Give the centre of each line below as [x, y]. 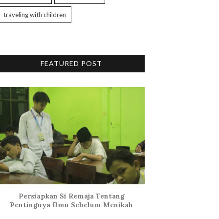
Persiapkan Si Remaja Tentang [71, 196]
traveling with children [35, 14]
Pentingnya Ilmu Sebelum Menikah [71, 205]
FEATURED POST [71, 63]
